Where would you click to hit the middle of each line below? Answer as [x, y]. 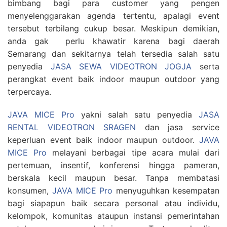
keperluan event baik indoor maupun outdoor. [103, 140]
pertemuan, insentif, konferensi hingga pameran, [113, 165]
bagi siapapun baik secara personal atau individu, [113, 203]
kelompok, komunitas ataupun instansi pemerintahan [113, 216]
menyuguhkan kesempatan [166, 191]
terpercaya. [29, 92]
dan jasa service [178, 127]
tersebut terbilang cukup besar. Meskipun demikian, [113, 28]
